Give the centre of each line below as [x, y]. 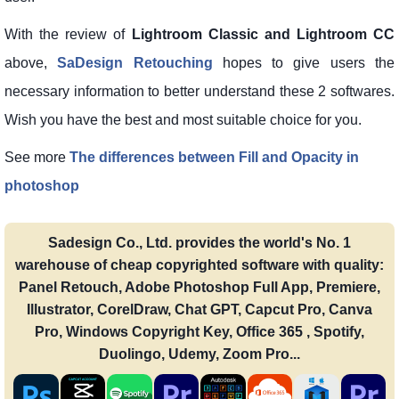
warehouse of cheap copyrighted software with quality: [199, 265]
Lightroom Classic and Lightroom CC [263, 34]
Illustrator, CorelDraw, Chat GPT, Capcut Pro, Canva [199, 309]
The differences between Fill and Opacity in [214, 157]
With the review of [68, 34]
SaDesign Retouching [135, 62]
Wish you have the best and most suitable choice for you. [183, 119]
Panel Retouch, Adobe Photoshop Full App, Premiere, [199, 287]
